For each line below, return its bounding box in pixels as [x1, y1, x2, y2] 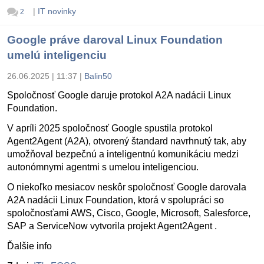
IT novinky [37, 6, 76, 16]
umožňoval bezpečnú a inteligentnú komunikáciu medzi [7, 149, 239, 160]
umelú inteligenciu [7, 49, 107, 62]
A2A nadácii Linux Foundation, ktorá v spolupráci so [7, 195, 224, 206]
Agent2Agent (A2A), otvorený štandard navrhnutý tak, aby [7, 136, 246, 147]
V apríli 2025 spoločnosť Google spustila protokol [7, 123, 213, 134]
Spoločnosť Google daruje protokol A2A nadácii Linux [7, 90, 231, 101]
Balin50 [84, 71, 112, 81]
